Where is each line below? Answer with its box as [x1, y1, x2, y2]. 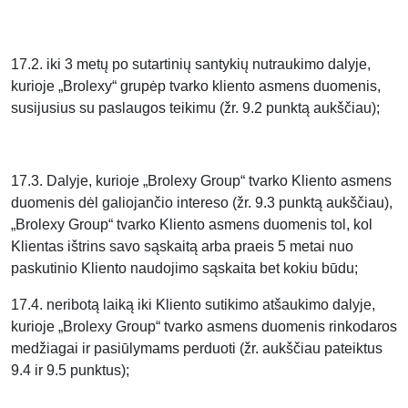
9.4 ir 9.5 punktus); [11, 362, 129, 378]
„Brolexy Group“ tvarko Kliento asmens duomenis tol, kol [11, 217, 372, 232]
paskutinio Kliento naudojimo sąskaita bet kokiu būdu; [11, 260, 358, 276]
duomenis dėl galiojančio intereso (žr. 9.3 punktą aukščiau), [11, 195, 393, 210]
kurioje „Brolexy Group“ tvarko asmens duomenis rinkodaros [11, 319, 397, 334]
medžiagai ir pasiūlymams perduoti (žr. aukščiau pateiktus [11, 341, 382, 356]
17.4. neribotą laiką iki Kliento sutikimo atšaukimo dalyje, [11, 297, 375, 312]
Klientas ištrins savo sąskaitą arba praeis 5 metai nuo [11, 239, 353, 254]
